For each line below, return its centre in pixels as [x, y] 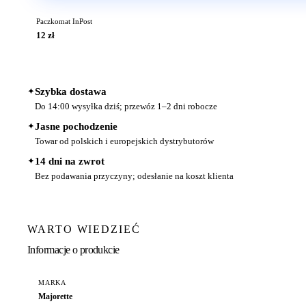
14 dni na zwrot [70, 161]
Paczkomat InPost [64, 21]
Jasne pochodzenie [76, 126]
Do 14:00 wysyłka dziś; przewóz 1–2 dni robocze [126, 106]
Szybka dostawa [71, 91]
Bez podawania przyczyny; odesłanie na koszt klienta [134, 176]
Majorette [55, 297]
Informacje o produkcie [73, 250]
